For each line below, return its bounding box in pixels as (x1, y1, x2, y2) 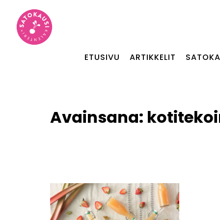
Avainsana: (50, 106, 147, 128)
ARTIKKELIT (129, 52, 176, 63)
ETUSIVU (84, 52, 120, 63)
